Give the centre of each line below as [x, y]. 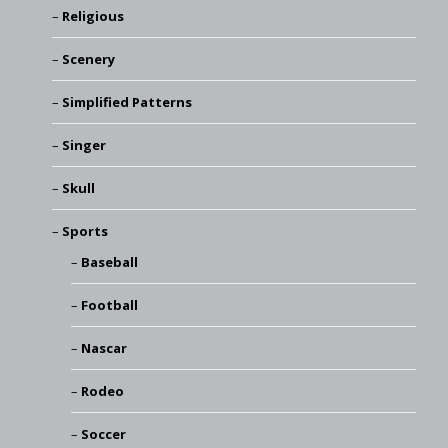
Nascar [104, 347]
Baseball [109, 261]
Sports [84, 230]
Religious [92, 15]
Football [109, 304]
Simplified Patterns [126, 101]
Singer [83, 144]
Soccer [103, 433]
